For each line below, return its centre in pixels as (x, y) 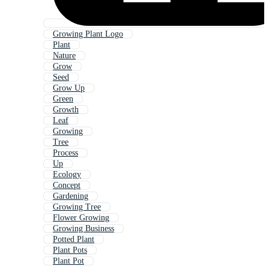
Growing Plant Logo (88, 34)
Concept (67, 186)
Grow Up (69, 88)
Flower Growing (81, 218)
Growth (66, 110)
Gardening (71, 196)
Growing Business (83, 229)
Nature (64, 56)
